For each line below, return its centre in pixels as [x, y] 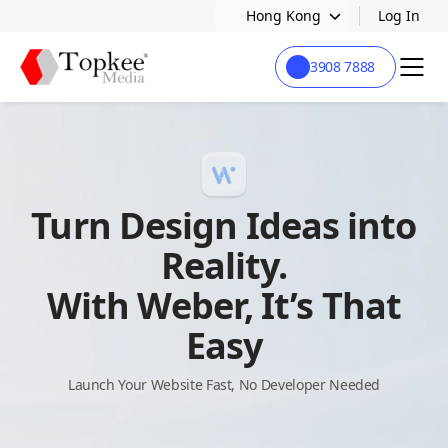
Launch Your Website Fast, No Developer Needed [224, 384]
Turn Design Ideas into [224, 225]
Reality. [224, 265]
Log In [399, 15]
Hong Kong [283, 15]
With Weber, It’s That [224, 305]
